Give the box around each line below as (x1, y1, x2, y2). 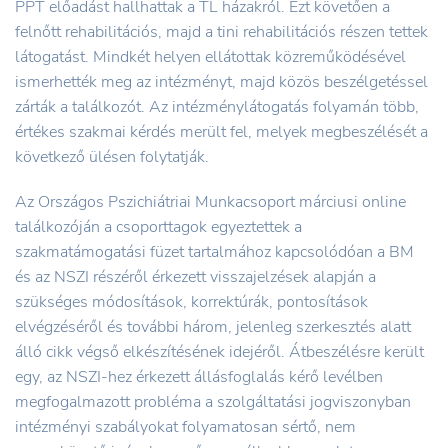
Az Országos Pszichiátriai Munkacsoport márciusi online (15, 190, 406, 213)
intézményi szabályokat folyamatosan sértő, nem (15, 415, 356, 438)
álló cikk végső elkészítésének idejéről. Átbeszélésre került (15, 340, 424, 363)
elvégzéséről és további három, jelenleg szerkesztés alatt (15, 315, 411, 338)
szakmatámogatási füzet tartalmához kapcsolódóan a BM (15, 240, 414, 263)
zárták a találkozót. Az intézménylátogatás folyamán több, (15, 95, 419, 118)
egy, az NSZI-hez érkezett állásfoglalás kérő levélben (15, 365, 383, 388)
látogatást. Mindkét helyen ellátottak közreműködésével (15, 45, 406, 68)
